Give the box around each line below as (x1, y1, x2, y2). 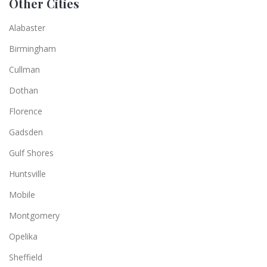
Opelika (9, 230, 38, 242)
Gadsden (9, 126, 43, 138)
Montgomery (9, 209, 60, 221)
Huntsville (9, 167, 46, 179)
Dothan (9, 84, 38, 96)
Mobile (9, 188, 35, 200)
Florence (9, 105, 42, 117)
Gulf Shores (9, 147, 54, 159)
